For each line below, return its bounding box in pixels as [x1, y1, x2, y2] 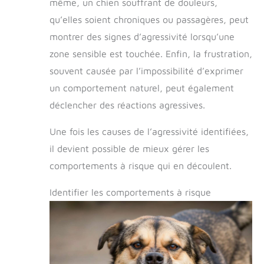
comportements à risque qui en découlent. [49, 160, 232, 171]
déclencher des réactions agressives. [49, 100, 205, 111]
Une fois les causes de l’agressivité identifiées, [49, 126, 249, 137]
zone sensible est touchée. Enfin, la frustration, [49, 48, 252, 60]
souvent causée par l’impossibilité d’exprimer [49, 65, 243, 77]
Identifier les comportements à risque [49, 187, 211, 198]
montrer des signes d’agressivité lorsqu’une [49, 31, 235, 42]
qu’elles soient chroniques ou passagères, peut [49, 14, 249, 25]
